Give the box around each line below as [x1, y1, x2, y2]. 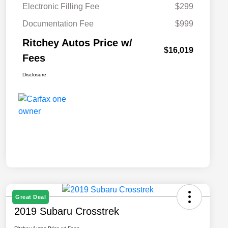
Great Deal [15, 194, 46, 201]
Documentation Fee [22, 19, 94, 28]
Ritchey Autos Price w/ [22, 37, 132, 49]
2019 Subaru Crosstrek [14, 206, 119, 217]
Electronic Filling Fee [22, 2, 99, 11]
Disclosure [22, 72, 46, 78]
